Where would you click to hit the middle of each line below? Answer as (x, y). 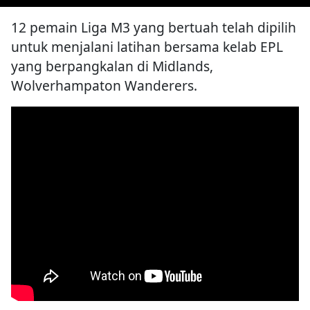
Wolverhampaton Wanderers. (104, 86)
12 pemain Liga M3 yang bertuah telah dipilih (154, 28)
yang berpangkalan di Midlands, (112, 66)
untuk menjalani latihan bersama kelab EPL (147, 47)
